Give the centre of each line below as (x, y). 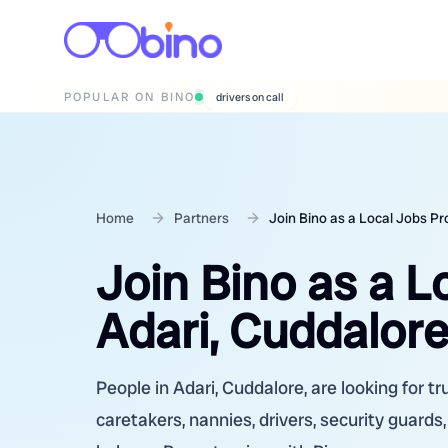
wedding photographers (273, 97)
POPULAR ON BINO (130, 96)
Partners (201, 218)
